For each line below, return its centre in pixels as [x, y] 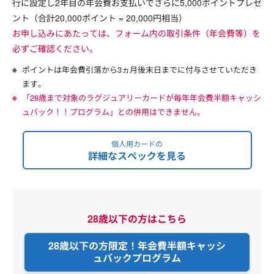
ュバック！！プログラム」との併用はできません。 [113, 111]
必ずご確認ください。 [55, 48]
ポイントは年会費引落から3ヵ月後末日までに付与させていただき [139, 69]
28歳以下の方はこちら [137, 218]
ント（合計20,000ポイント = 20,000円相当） [100, 17]
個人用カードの [137, 144]
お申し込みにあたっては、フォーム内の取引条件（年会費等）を [136, 33]
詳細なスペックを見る [137, 156]
